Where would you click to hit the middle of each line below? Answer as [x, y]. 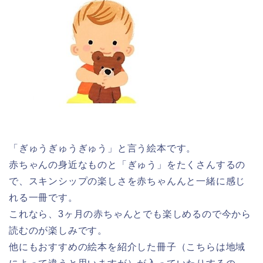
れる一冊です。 [43, 198]
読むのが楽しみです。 [58, 231]
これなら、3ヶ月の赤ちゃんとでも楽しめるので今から [130, 214]
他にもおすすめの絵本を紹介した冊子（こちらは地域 [127, 247]
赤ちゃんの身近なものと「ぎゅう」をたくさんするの [127, 165]
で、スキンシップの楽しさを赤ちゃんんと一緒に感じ [127, 181]
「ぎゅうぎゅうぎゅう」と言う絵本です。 [103, 149]
